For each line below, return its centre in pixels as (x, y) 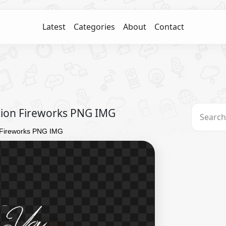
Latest (54, 27)
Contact (169, 27)
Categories (94, 27)
